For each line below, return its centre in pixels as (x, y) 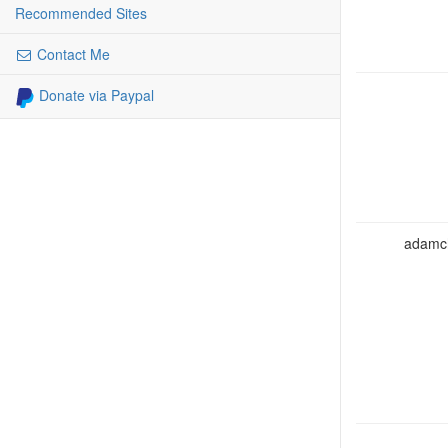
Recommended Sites (81, 13)
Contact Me (71, 54)
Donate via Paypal (94, 95)
